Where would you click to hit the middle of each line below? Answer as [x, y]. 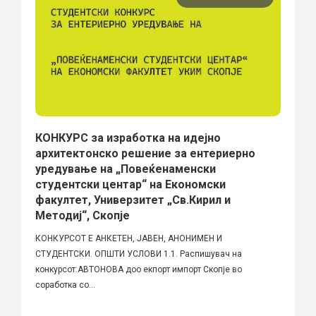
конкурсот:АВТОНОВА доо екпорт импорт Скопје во [139, 269]
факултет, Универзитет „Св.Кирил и [133, 200]
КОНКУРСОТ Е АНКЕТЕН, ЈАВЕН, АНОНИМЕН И [129, 238]
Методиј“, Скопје [83, 215]
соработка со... [65, 285]
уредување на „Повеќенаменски [126, 169]
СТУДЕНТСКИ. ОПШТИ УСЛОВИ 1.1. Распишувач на [139, 254]
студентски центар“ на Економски [130, 184]
